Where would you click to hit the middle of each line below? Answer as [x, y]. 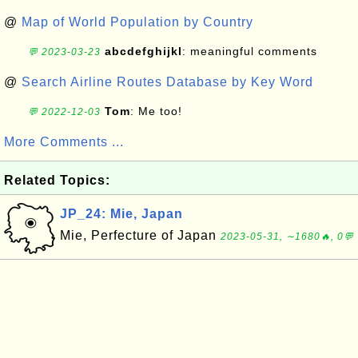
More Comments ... [64, 142]
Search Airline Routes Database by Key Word [167, 82]
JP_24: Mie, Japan [121, 214]
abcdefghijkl [143, 51]
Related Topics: [57, 180]
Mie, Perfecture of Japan [140, 235]
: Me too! [156, 111]
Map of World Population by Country [137, 22]
